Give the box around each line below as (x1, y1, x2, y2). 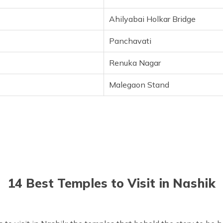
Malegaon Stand (109, 80, 169, 90)
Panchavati (109, 36, 151, 46)
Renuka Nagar (109, 58, 161, 68)
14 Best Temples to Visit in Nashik (7, 175, 216, 191)
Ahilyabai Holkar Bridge (109, 14, 196, 24)
